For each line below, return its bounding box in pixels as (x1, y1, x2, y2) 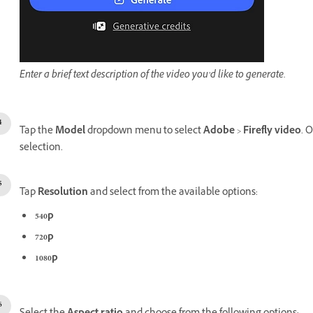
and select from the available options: (88, 184, 258, 201)
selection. (20, 140, 63, 156)
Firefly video (243, 123, 301, 140)
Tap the (20, 123, 55, 140)
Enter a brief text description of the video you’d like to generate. (20, 67, 286, 84)
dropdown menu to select (85, 123, 203, 140)
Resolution (38, 184, 88, 201)
